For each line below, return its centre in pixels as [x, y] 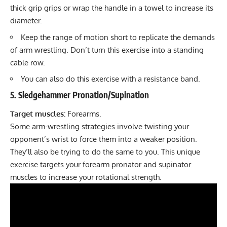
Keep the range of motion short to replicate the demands [118, 37]
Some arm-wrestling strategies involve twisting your [100, 127]
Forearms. [85, 114]
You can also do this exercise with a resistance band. [110, 79]
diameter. [26, 21]
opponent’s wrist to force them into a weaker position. [104, 139]
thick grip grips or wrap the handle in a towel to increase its [112, 8]
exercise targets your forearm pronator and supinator [101, 165]
